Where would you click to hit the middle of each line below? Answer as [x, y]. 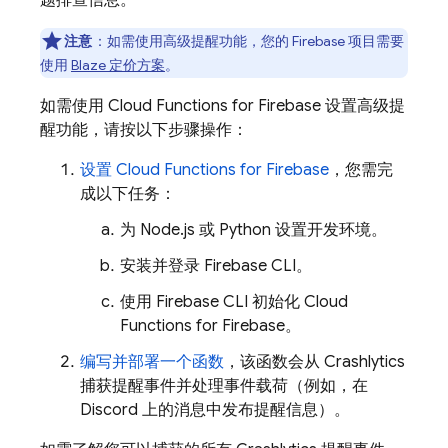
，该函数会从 [274, 362]
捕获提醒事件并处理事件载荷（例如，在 [224, 386]
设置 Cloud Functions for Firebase [204, 170]
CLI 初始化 [261, 302]
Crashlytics [364, 362]
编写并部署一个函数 [152, 362]
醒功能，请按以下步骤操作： [144, 130]
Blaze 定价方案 [118, 65]
